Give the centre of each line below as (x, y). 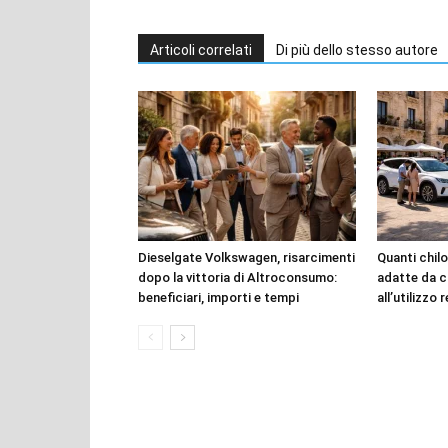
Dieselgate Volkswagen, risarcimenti (246, 257)
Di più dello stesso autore (357, 49)
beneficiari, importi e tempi (218, 297)
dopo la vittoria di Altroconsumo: (237, 277)
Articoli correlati (201, 49)
